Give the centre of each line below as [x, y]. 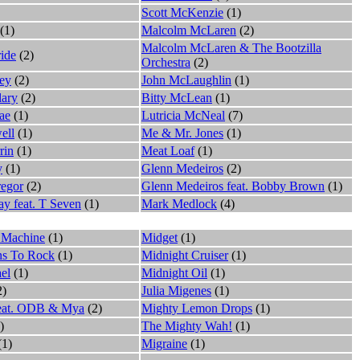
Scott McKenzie [182, 12]
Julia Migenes [176, 290]
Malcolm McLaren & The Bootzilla [231, 47]
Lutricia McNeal [183, 115]
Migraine [164, 343]
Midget [160, 237]
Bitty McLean [177, 97]
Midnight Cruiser [185, 255]
